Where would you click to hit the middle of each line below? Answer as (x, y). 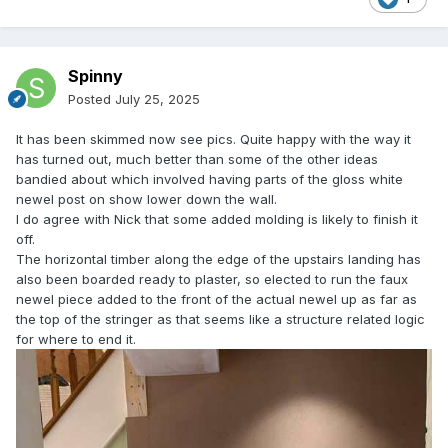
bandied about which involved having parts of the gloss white (209, 179)
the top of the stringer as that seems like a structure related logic (220, 319)
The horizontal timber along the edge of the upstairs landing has (218, 259)
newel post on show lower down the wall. (146, 199)
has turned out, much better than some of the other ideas (197, 159)
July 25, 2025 (157, 99)
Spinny (95, 76)
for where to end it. (76, 339)
